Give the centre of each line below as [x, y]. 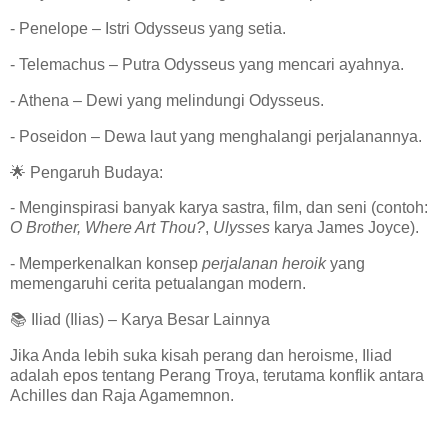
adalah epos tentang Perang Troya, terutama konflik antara [217, 375]
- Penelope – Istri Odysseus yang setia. [152, 29]
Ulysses [241, 228]
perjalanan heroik [264, 264]
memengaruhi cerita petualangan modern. [162, 284]
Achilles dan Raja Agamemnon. [126, 395]
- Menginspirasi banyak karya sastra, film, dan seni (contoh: [219, 208]
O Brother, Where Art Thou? [107, 228]
